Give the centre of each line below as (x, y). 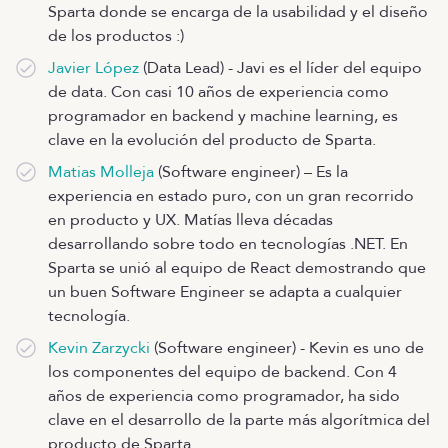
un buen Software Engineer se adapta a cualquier (225, 292)
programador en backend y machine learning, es (223, 116)
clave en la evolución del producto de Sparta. (212, 140)
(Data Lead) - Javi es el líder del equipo (280, 68)
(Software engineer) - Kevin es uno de (287, 348)
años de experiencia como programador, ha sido (224, 396)
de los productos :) (116, 36)
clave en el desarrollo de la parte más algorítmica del (239, 420)
